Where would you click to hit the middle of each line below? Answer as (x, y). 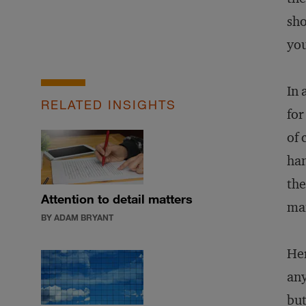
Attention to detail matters (117, 199)
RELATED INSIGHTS (109, 105)
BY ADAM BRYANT (77, 217)
